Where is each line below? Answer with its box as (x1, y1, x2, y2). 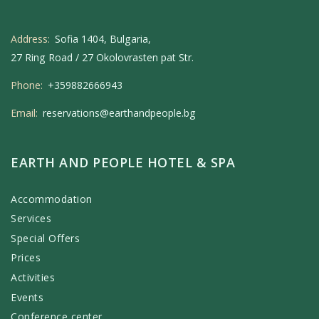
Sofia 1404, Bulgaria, (55, 32, 151, 46)
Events (11, 290, 43, 304)
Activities (11, 271, 55, 285)
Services (11, 211, 51, 226)
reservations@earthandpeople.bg (43, 105, 196, 120)
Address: (11, 32, 53, 46)
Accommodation (11, 192, 93, 206)
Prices (11, 251, 41, 265)
